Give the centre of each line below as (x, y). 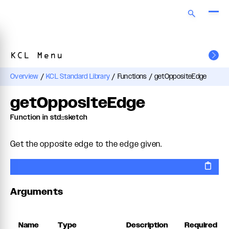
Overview (25, 77)
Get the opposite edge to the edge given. (86, 144)
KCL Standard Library (78, 77)
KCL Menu (37, 56)
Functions (132, 77)
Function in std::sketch (49, 118)
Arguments (37, 192)
